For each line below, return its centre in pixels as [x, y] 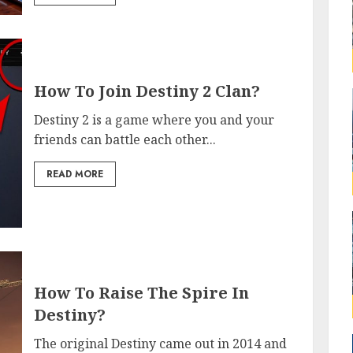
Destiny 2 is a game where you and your [154, 119]
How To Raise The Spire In [142, 292]
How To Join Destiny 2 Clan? [147, 91]
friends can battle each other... [125, 139]
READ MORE [75, 174]
